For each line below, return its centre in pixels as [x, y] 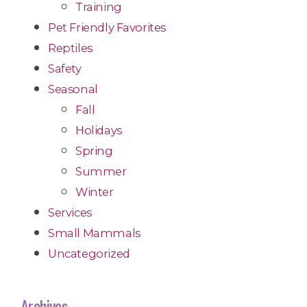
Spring [94, 151]
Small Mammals [94, 233]
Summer [101, 172]
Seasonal [73, 89]
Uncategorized [89, 254]
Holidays [99, 131]
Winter [95, 192]
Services [70, 213]
